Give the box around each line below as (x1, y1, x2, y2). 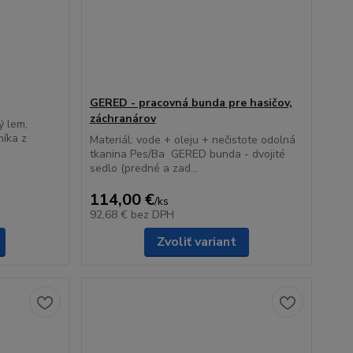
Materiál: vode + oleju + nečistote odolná (89, 132, 295, 147)
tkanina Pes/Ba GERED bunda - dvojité (89, 147, 285, 162)
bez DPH (130, 207, 174, 222)
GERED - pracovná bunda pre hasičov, (89, 95, 292, 110)
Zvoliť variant (156, 233, 236, 251)
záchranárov (89, 111, 156, 126)
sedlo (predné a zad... (89, 161, 198, 176)
